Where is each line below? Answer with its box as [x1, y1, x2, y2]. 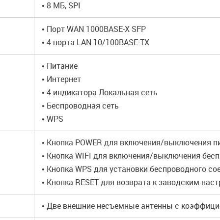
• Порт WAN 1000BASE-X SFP [42, 24, 146, 34]
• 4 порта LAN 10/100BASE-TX [42, 37, 149, 48]
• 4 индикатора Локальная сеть [42, 87, 158, 98]
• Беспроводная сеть [42, 100, 119, 111]
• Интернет [42, 74, 81, 84]
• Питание [42, 60, 78, 71]
